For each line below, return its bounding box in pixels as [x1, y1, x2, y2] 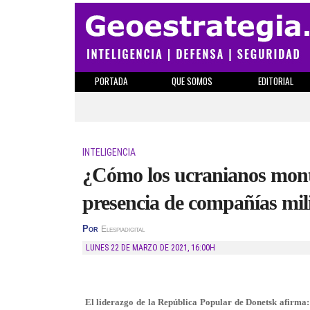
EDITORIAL [257, 74, 293, 88]
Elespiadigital [101, 225, 145, 233]
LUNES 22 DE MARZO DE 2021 [90, 243, 188, 253]
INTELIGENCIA [82, 147, 136, 158]
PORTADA [94, 74, 128, 88]
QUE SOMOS [172, 74, 212, 88]
